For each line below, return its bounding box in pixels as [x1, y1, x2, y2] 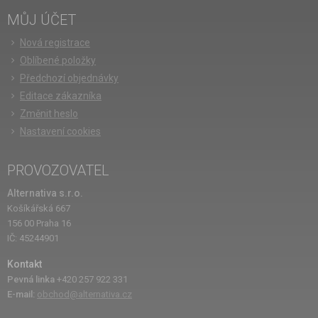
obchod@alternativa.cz [37, 289, 132, 300]
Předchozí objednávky [20, 72, 119, 84]
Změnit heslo [20, 107, 78, 119]
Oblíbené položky [20, 54, 96, 66]
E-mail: [7, 289, 37, 300]
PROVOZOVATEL [7, 161, 109, 179]
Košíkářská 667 [7, 202, 70, 214]
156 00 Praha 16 [7, 217, 71, 229]
